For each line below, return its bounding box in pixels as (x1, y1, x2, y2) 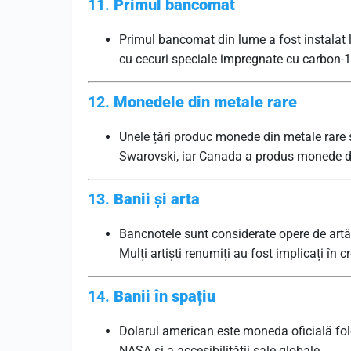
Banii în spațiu (114, 287, 215, 306)
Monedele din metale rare (114, 92, 297, 111)
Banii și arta (114, 190, 200, 208)
